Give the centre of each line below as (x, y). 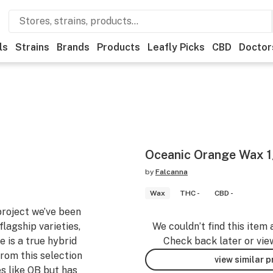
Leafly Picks (176, 47)
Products (119, 47)
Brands (73, 47)
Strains (32, 47)
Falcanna (172, 172)
